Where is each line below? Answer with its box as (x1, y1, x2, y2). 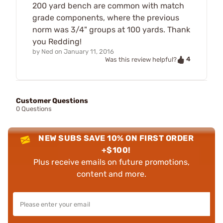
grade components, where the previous (32, 13, 179, 23)
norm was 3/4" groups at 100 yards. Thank (32, 25, 190, 35)
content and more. (77, 169, 146, 179)
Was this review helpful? (105, 56, 177, 64)
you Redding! (32, 37, 82, 47)
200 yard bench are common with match (32, 1, 184, 11)
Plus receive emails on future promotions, (33, 157, 190, 167)
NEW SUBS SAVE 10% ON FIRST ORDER (38, 133, 194, 143)
